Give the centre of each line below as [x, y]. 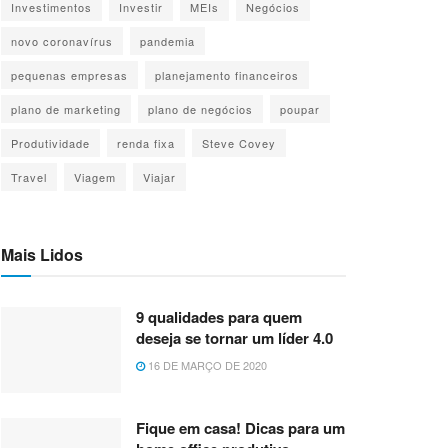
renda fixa [146, 143]
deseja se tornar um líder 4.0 [234, 338]
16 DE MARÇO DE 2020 [206, 365]
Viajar [159, 177]
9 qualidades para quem [219, 317]
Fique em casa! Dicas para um [240, 427]
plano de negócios [200, 109]
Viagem [95, 177]
